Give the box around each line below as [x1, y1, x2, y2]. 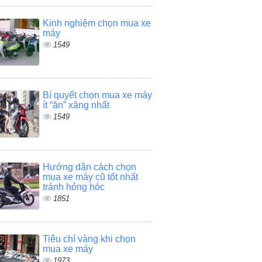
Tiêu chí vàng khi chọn [42, 234, 136, 244]
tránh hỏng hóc [42, 182, 105, 192]
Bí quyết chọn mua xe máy [42, 90, 152, 100]
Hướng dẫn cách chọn [42, 162, 136, 172]
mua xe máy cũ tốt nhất [42, 172, 138, 182]
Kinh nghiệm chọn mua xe [42, 18, 151, 28]
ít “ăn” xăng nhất [42, 100, 109, 110]
